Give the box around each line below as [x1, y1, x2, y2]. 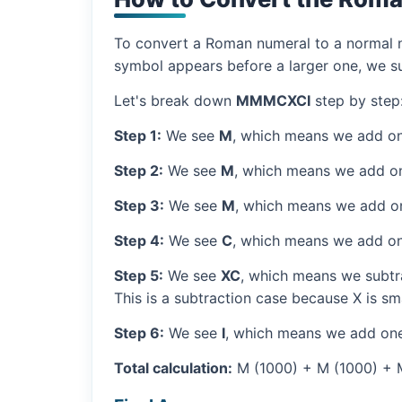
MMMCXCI [236, 91, 310, 109]
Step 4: [114, 231, 164, 249]
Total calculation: [114, 358, 232, 377]
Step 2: [114, 161, 163, 179]
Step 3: [114, 196, 164, 214]
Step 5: [114, 266, 163, 284]
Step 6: [114, 323, 164, 342]
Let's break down [114, 91, 236, 109]
